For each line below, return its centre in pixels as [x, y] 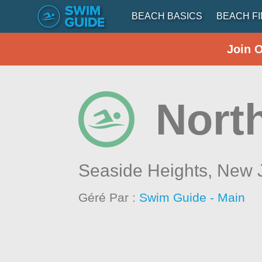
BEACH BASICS [167, 16]
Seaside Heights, [148, 170]
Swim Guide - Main [192, 197]
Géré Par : [109, 197]
